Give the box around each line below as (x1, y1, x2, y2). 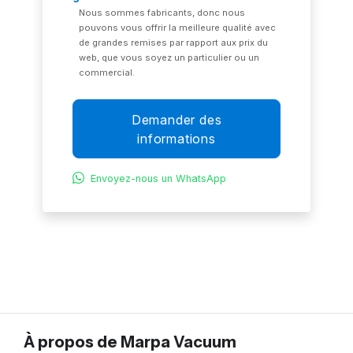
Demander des (131, 111, 222, 128)
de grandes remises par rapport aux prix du (79, 37, 269, 49)
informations (137, 130, 216, 147)
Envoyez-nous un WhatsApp (91, 173, 227, 185)
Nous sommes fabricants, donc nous (79, 7, 246, 19)
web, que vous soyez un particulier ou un (79, 52, 260, 64)
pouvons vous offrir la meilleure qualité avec (79, 22, 277, 34)
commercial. (79, 67, 136, 79)
